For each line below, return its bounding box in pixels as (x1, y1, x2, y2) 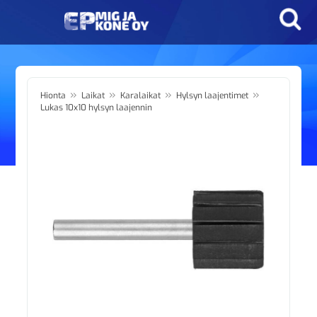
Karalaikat (120, 90, 161, 101)
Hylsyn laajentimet (176, 90, 249, 101)
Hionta (40, 90, 67, 101)
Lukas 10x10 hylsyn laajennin (40, 102, 153, 113)
